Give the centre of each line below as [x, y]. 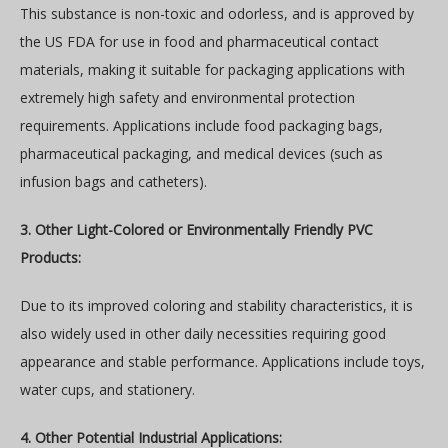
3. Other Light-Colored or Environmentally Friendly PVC [196, 229]
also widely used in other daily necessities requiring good [203, 333]
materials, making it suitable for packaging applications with [212, 69]
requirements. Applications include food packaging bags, [201, 125]
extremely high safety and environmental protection [187, 97]
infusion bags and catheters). [113, 181]
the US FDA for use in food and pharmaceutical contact [199, 41]
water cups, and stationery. [107, 389]
